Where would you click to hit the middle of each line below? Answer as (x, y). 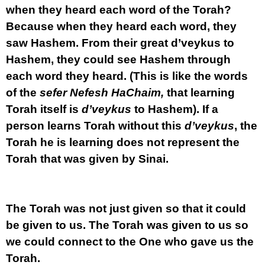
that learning (199, 93)
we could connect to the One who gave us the (130, 242)
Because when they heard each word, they (121, 26)
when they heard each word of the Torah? (119, 10)
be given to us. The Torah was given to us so (127, 225)
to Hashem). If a (175, 109)
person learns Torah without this (95, 126)
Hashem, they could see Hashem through (118, 59)
